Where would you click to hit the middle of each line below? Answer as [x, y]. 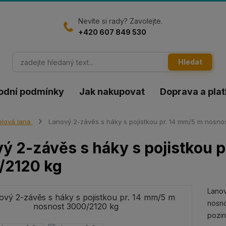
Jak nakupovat [112, 92]
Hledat [190, 62]
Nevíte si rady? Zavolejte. [121, 21]
